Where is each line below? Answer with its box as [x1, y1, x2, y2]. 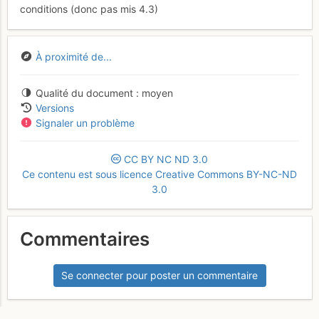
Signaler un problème [35, 116, 135, 129]
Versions [35, 101, 74, 114]
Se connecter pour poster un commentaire [61, 269, 258, 282]
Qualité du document [35, 86, 133, 99]
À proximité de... [35, 50, 112, 63]
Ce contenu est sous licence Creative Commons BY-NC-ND [22, 167, 297, 180]
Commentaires [20, 228, 150, 251]
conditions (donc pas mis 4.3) [20, 3, 158, 16]
